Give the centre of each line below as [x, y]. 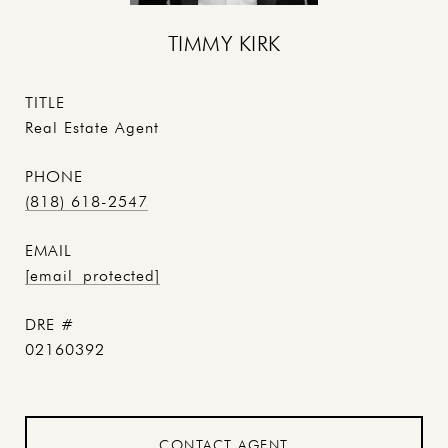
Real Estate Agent [92, 127]
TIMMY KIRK [224, 43]
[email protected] [92, 275]
